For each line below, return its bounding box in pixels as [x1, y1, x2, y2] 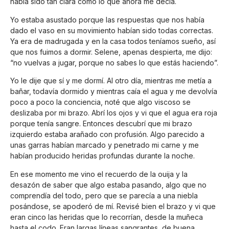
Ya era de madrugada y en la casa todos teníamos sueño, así [10, 36, 216, 45]
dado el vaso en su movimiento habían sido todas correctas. [10, 26, 213, 35]
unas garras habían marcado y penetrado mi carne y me [10, 141, 199, 150]
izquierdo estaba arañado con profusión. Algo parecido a [10, 130, 204, 139]
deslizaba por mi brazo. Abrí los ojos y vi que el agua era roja [10, 108, 217, 118]
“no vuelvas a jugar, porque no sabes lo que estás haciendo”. [10, 58, 218, 67]
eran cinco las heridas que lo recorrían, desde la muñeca [10, 212, 203, 221]
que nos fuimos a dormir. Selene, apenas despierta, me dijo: [10, 47, 212, 56]
